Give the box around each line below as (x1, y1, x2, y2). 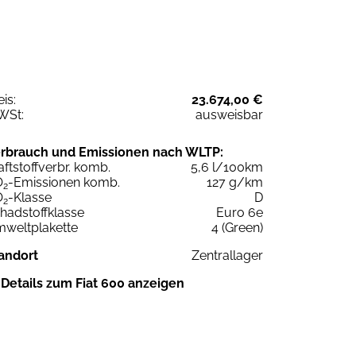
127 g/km (207, 174, 263, 190)
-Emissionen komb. (8, 174, 120, 190)
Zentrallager (192, 247, 263, 263)
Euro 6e (216, 204, 263, 220)
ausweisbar (195, 106, 263, 122)
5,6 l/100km (191, 159, 263, 175)
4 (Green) (211, 219, 263, 235)
